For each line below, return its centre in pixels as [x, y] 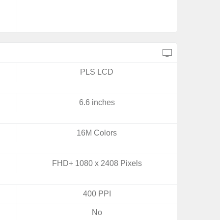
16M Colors [97, 133]
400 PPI [97, 194]
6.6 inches [97, 102]
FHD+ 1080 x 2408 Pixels [97, 163]
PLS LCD [97, 72]
